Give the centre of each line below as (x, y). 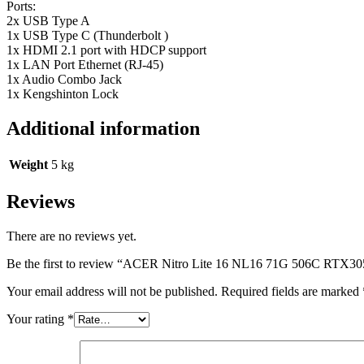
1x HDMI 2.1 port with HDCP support (106, 50)
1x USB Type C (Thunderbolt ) (87, 35)
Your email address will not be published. (112, 292)
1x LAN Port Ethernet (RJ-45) (85, 64)
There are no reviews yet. (71, 236)
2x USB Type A (48, 20)
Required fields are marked (292, 292)
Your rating (37, 319)
